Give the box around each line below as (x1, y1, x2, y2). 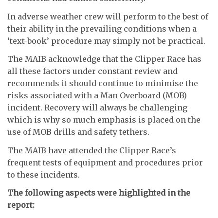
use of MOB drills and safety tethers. (7, 127, 149, 137)
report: (7, 200, 35, 210)
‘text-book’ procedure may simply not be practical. (7, 36, 205, 46)
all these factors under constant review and (7, 66, 178, 76)
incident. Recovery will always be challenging (7, 103, 187, 113)
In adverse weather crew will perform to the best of (7, 11, 208, 21)
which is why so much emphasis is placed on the (7, 115, 200, 125)
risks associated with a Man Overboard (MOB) (7, 91, 187, 101)
